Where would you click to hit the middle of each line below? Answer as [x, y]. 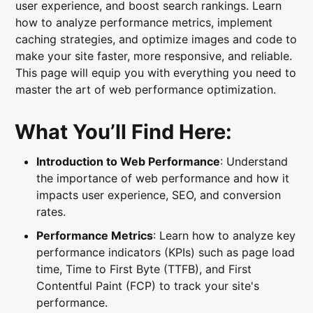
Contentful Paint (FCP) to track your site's [148, 285]
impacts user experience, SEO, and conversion [159, 195]
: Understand [254, 161]
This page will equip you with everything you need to [156, 72]
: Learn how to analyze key [225, 235]
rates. [51, 211]
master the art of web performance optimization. [146, 89]
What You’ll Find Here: [124, 131]
